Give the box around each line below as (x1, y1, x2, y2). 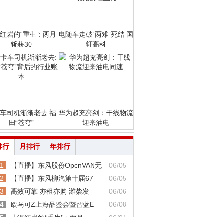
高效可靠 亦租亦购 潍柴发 (11, 187, 89, 195)
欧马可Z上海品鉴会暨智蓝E (11, 201, 94, 208)
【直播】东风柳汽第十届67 (11, 174, 93, 182)
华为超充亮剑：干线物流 (59, 109, 133, 117)
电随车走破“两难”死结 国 (59, 31, 133, 38)
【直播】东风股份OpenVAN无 (11, 161, 102, 169)
